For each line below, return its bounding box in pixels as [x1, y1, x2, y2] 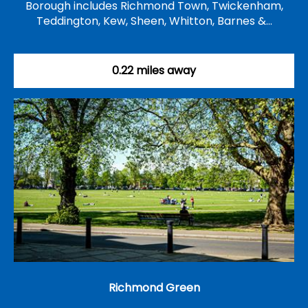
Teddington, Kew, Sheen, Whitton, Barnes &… [36, 13, 272, 30]
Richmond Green [108, 280, 200, 296]
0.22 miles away [112, 63, 196, 79]
